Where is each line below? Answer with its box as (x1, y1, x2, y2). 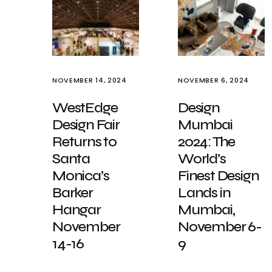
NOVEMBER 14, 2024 (52, 75, 127, 85)
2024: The (178, 133, 236, 151)
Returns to (52, 133, 117, 151)
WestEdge (52, 99, 118, 117)
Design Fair (52, 116, 120, 134)
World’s (178, 150, 226, 168)
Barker (52, 184, 93, 202)
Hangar (52, 201, 101, 219)
